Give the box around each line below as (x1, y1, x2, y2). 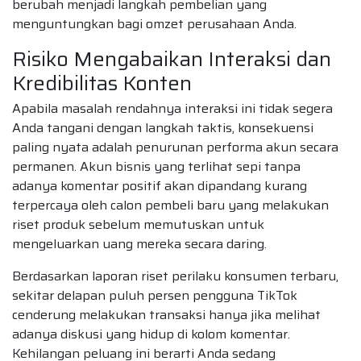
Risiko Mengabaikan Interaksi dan (12, 42, 331, 75)
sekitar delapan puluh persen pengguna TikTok (12, 285, 297, 306)
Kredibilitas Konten (12, 66, 192, 99)
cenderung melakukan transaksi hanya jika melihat (12, 305, 321, 326)
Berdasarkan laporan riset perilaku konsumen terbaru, (12, 266, 338, 287)
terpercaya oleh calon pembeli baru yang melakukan (12, 195, 329, 216)
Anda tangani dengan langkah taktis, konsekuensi (12, 118, 313, 139)
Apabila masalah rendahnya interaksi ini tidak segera (12, 98, 333, 119)
